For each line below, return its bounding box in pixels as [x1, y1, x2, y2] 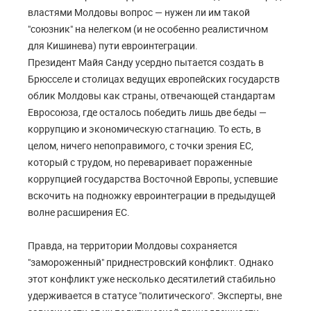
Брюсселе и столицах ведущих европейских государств [28, 72, 280, 86]
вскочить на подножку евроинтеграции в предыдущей [28, 189, 276, 203]
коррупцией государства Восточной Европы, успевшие [28, 172, 278, 186]
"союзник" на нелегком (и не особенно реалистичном [28, 22, 268, 36]
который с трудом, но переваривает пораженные [28, 155, 252, 169]
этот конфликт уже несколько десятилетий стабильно [28, 272, 276, 286]
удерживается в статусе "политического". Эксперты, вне [28, 289, 282, 303]
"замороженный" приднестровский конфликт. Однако [28, 255, 274, 269]
